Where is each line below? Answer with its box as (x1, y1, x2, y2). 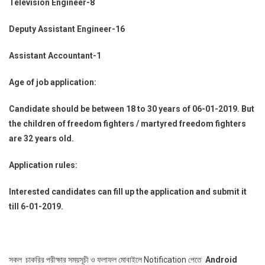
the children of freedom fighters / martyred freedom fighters (9, 119, 246, 129)
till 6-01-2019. (9, 202, 63, 212)
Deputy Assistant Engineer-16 (9, 24, 125, 34)
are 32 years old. (9, 134, 74, 144)
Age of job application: (9, 77, 96, 88)
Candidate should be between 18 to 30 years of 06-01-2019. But (9, 104, 254, 114)
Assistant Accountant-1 (9, 51, 101, 61)
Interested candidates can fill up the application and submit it (9, 187, 247, 197)
